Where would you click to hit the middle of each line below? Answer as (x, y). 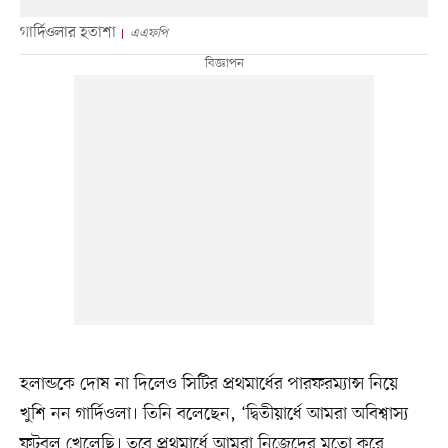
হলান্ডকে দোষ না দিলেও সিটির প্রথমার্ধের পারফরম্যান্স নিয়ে (208, 384)
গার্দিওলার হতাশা (67, 33)
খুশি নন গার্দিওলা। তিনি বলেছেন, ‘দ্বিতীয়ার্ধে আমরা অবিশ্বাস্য (214, 414)
